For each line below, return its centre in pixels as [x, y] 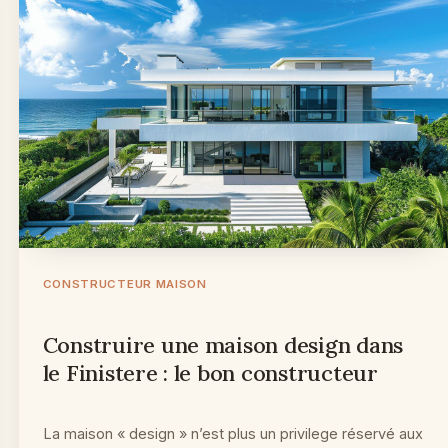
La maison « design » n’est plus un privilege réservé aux [232, 434]
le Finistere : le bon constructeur [210, 373]
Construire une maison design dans [223, 345]
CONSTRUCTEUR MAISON [124, 284]
